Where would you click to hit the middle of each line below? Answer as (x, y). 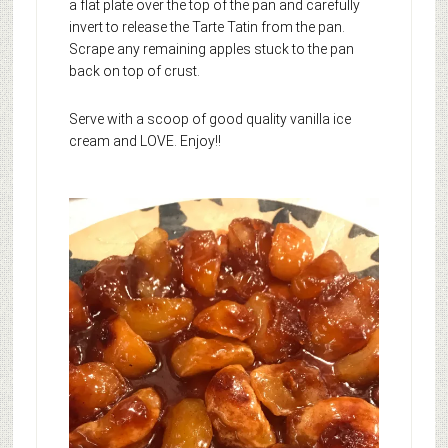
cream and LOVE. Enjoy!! (144, 141)
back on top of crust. (134, 71)
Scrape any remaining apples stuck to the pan (211, 49)
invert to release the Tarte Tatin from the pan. (206, 27)
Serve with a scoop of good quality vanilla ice (209, 119)
